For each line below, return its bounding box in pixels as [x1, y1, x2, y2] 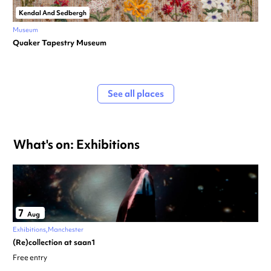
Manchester [48, 225, 83, 234]
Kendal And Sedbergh [19, 8, 87, 18]
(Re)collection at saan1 [13, 237, 96, 248]
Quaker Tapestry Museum [13, 38, 106, 48]
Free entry [13, 253, 47, 263]
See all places [107, 88, 164, 100]
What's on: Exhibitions [13, 136, 140, 153]
